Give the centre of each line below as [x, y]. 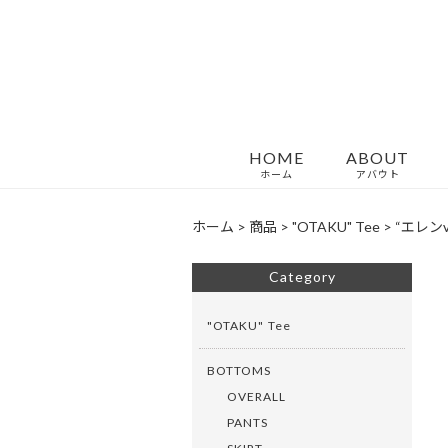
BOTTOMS [239, 370]
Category [302, 276]
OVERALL [256, 396]
